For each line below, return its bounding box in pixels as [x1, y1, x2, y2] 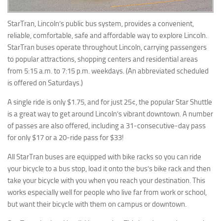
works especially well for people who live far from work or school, [7, 188, 207, 197]
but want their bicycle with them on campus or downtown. [7, 200, 186, 209]
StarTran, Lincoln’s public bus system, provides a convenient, [7, 19, 194, 29]
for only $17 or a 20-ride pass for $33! [7, 133, 124, 143]
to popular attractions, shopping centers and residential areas [7, 55, 198, 64]
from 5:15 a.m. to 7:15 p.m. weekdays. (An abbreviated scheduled [7, 67, 209, 76]
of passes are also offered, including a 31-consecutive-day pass [7, 121, 206, 131]
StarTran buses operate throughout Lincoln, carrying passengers [7, 43, 207, 52]
